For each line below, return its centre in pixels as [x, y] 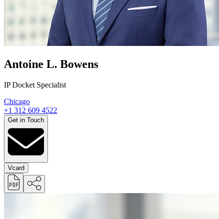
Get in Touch [26, 120]
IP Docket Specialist [35, 85]
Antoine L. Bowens [53, 64]
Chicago [17, 101]
